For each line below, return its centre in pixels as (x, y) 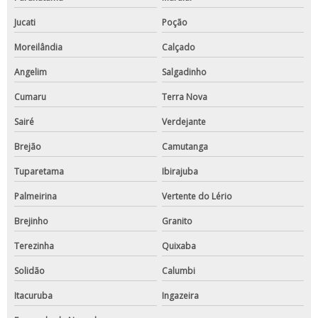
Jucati (25, 23)
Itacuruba (33, 296)
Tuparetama (39, 172)
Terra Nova (184, 97)
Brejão (28, 147)
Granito (177, 221)
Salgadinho (184, 72)
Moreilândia (38, 48)
